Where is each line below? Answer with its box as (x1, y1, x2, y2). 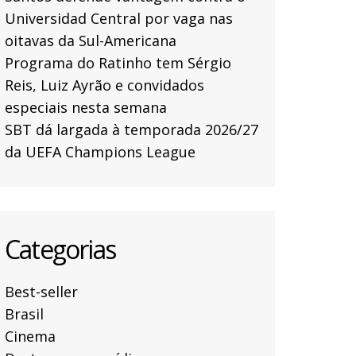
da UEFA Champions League (5, 142, 195, 162)
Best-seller (5, 282, 78, 302)
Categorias (5, 232, 115, 267)
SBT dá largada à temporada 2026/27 (5, 120, 258, 140)
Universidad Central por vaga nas (5, 9, 233, 29)
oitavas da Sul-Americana (5, 31, 176, 51)
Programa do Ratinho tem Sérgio (5, 53, 231, 73)
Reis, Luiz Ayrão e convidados (5, 75, 204, 95)
